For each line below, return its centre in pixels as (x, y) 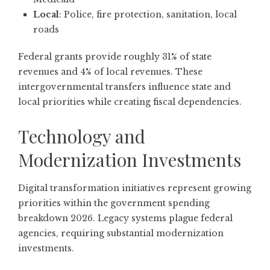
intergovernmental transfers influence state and (124, 86)
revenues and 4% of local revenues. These (110, 71)
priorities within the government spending (114, 203)
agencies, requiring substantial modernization (121, 233)
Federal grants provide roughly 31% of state (115, 56)
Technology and (82, 136)
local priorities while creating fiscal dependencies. (130, 102)
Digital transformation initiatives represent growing (135, 188)
